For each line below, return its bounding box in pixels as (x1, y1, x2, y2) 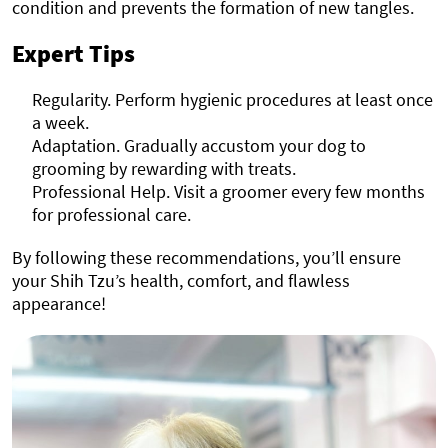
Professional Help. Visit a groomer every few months (32, 180, 425, 204)
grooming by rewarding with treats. (32, 157, 296, 181)
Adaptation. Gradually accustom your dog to (32, 134, 366, 158)
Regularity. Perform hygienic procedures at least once (32, 88, 433, 112)
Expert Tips (12, 38, 135, 70)
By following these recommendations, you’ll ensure (12, 246, 401, 270)
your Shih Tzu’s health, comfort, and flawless (12, 269, 350, 293)
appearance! (12, 292, 106, 316)
